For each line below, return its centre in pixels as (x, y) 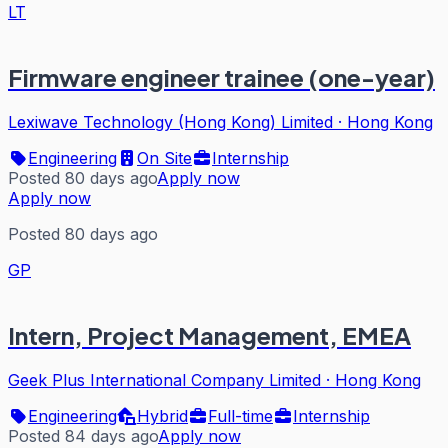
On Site (164, 157)
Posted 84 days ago (83, 435)
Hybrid (162, 415)
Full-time (240, 415)
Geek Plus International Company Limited (164, 379)
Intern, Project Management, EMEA (209, 334)
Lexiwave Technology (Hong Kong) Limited (170, 121)
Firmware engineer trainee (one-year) (221, 76)
